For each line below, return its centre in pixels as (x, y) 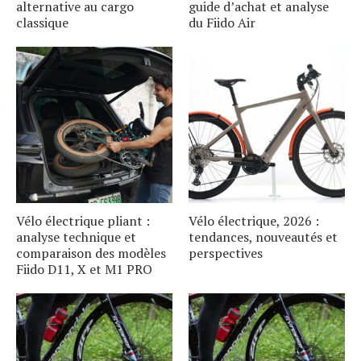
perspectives (226, 253)
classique (42, 23)
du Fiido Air (222, 23)
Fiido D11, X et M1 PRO (84, 269)
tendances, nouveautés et (263, 237)
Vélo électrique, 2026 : (254, 221)
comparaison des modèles (91, 253)
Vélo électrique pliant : (83, 221)
